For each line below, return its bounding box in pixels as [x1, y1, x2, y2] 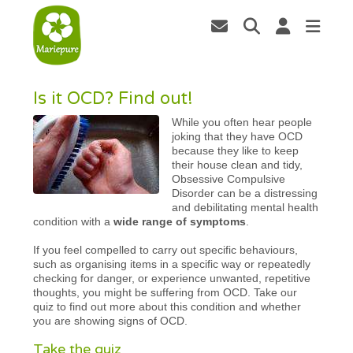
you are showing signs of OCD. [33, 314, 188, 327]
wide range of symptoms [113, 214, 247, 228]
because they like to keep [172, 143, 299, 157]
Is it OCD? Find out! [33, 87, 194, 109]
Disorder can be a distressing [172, 186, 318, 199]
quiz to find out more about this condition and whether [33, 299, 302, 313]
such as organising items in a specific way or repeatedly [33, 257, 311, 270]
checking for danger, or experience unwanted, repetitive [33, 271, 311, 284]
